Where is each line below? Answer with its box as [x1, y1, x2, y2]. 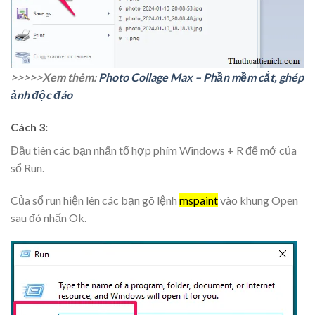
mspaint [179, 193, 218, 207]
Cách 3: [11, 120, 48, 134]
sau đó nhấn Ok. [11, 210, 86, 224]
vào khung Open [218, 193, 298, 207]
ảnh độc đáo [11, 88, 72, 102]
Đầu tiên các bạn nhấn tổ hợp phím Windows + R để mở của [11, 143, 297, 157]
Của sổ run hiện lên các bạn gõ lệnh [11, 193, 179, 207]
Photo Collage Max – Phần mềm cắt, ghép [98, 70, 304, 84]
